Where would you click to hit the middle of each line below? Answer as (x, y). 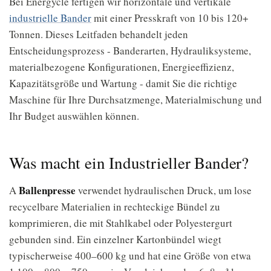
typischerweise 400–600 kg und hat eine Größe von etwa (130, 256)
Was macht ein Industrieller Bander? (129, 163)
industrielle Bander (50, 18)
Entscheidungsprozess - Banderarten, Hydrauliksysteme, (130, 51)
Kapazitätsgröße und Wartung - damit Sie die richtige (123, 83)
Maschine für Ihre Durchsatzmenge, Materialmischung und (135, 100)
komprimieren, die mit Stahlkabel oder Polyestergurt (121, 223)
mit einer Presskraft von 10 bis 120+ (170, 18)
